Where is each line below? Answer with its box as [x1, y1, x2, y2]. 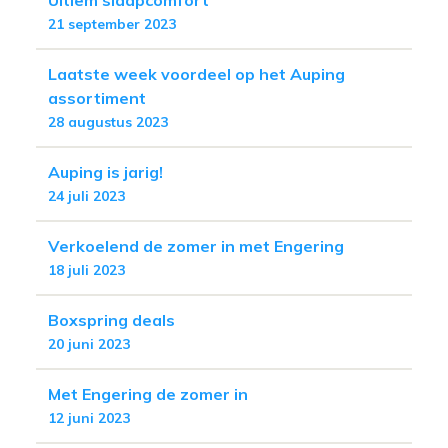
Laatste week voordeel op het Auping [48, 63, 345, 84]
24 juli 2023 [48, 186, 125, 205]
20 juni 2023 [48, 334, 130, 353]
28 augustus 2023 [48, 112, 168, 131]
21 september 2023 [48, 14, 176, 33]
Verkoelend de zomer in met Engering [48, 235, 344, 256]
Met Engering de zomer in [48, 383, 248, 404]
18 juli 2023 [48, 260, 125, 279]
